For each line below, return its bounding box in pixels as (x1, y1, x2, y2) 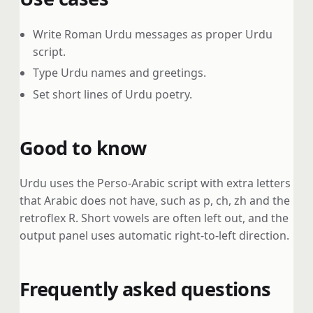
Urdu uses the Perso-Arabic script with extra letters (20, 175, 291, 191)
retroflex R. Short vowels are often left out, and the (20, 210, 289, 226)
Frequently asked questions (20, 275, 271, 302)
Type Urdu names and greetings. (33, 65, 207, 81)
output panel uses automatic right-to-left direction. (20, 228, 289, 244)
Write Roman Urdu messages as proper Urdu (33, 26, 273, 42)
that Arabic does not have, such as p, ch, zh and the (20, 193, 290, 209)
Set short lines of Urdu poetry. (33, 87, 193, 103)
